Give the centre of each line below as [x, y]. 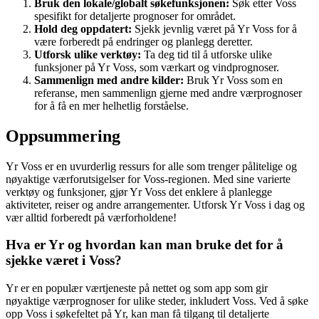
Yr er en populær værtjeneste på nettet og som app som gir [137, 288]
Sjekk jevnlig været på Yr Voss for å [214, 28]
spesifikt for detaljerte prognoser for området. [135, 16]
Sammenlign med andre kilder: [109, 80]
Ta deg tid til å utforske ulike [206, 54]
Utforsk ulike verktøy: [88, 54]
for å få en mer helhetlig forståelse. [111, 105]
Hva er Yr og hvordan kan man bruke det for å [145, 245]
